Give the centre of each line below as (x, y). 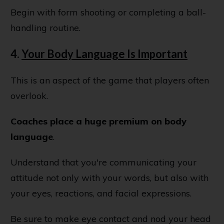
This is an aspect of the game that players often (110, 80)
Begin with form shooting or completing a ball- (108, 12)
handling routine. (45, 28)
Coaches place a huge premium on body (98, 121)
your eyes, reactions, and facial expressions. (101, 193)
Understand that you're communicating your (103, 162)
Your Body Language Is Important (104, 54)
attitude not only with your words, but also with (109, 178)
